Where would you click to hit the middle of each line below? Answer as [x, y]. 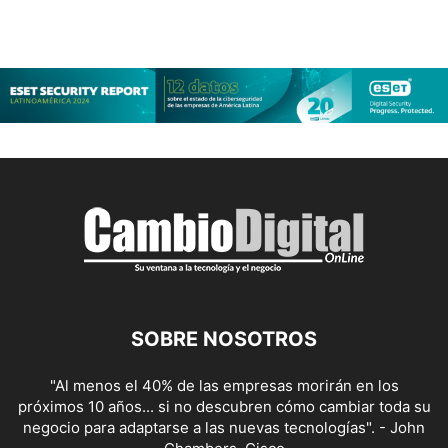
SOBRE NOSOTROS [224, 339]
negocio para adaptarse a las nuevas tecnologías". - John [224, 428]
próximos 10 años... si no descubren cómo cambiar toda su [224, 407]
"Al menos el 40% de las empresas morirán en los [224, 386]
